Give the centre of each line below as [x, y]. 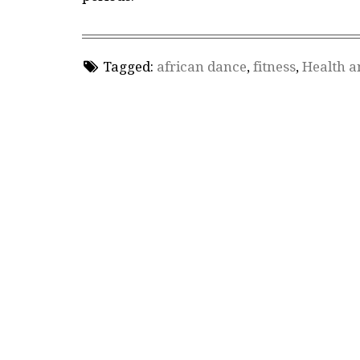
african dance [201, 66]
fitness [274, 66]
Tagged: [128, 66]
